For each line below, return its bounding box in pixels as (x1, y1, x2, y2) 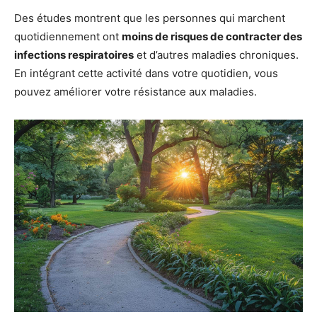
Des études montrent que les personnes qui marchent (14, 11, 285, 25)
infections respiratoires (14, 47, 134, 62)
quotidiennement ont (14, 29, 122, 43)
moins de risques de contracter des (122, 29, 302, 43)
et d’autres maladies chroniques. (134, 47, 299, 62)
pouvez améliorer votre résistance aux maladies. (14, 84, 257, 98)
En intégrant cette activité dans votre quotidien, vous (14, 66, 278, 80)
